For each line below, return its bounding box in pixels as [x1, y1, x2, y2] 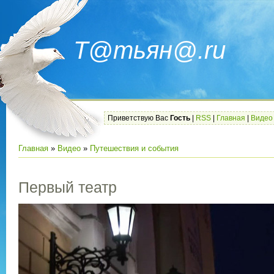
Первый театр [18, 179, 117, 196]
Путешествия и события [90, 144, 179, 153]
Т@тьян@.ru [73, 37, 226, 64]
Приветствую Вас [108, 114, 168, 122]
